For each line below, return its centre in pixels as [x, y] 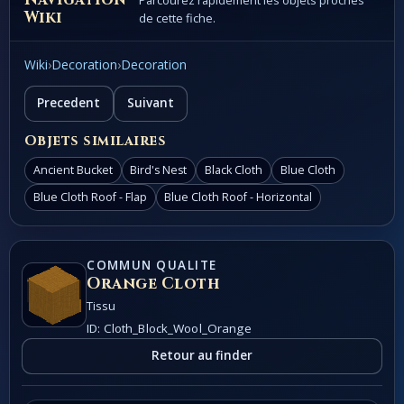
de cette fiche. [177, 18]
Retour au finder [202, 356]
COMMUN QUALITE [152, 266]
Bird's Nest [159, 170]
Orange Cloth [153, 284]
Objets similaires [95, 142]
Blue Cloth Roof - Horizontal [239, 197]
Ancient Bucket [73, 170]
